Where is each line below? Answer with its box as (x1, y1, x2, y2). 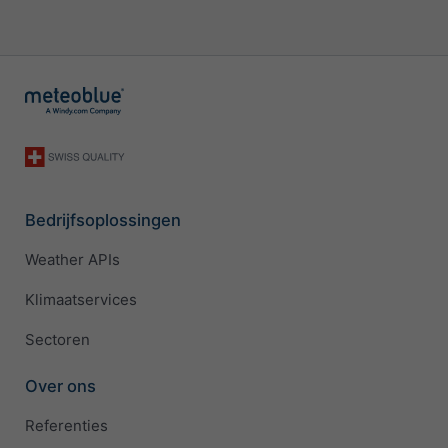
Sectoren (25, 330, 90, 350)
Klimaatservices (25, 290, 137, 310)
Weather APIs (25, 250, 120, 270)
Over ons (25, 375, 96, 396)
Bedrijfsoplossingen (25, 209, 181, 230)
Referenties (25, 416, 108, 436)
